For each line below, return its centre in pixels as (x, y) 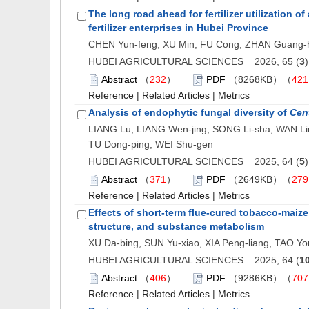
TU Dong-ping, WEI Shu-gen (151, 144)
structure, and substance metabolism (176, 226)
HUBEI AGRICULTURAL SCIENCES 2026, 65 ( (194, 61)
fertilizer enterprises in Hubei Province (178, 28)
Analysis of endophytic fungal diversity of (189, 112)
